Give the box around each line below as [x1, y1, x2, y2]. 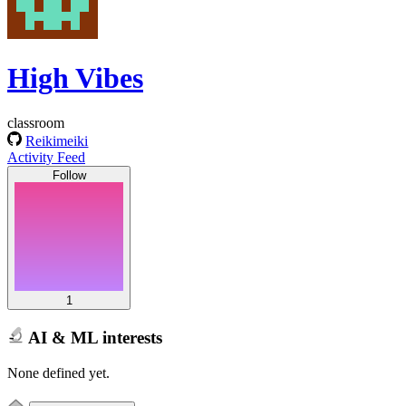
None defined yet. [7, 364, 110, 381]
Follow [52, 168, 86, 182]
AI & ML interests [24, 327, 162, 347]
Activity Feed [7, 149, 85, 165]
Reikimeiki [25, 132, 89, 149]
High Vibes [7, 62, 143, 95]
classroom [7, 114, 64, 130]
